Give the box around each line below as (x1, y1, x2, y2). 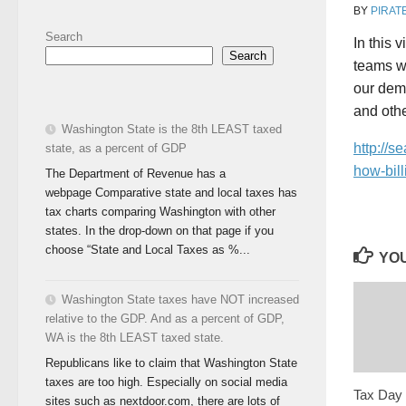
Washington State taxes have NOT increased (62, 292, 299, 306)
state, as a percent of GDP (45, 141, 187, 156)
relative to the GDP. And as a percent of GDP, (45, 311, 285, 325)
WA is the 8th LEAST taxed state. (45, 330, 224, 344)
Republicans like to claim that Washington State (45, 355, 297, 370)
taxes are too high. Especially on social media (45, 374, 287, 389)
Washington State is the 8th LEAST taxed (62, 122, 282, 137)
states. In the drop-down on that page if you (45, 223, 274, 237)
